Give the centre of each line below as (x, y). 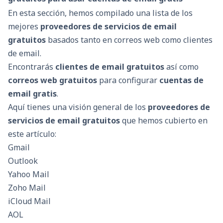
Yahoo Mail (29, 174)
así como (181, 66)
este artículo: (32, 134)
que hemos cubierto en (164, 120)
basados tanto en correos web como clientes (129, 40)
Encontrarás (32, 66)
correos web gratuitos (53, 80)
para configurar (128, 80)
